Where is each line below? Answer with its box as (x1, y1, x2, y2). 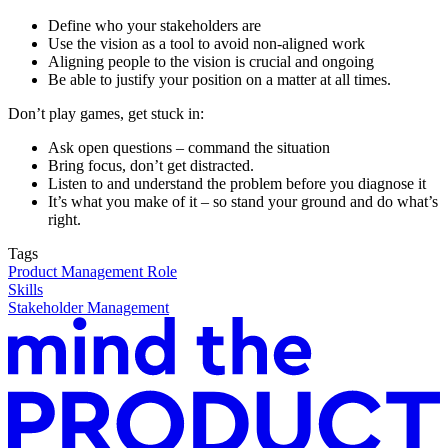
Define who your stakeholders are (48, 17, 261, 35)
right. (48, 211, 81, 229)
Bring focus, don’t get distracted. (48, 157, 254, 175)
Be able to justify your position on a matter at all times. (48, 71, 391, 89)
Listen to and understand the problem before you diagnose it (48, 175, 426, 193)
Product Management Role (8, 263, 177, 281)
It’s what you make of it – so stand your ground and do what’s (48, 193, 438, 211)
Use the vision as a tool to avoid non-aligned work (48, 35, 365, 53)
